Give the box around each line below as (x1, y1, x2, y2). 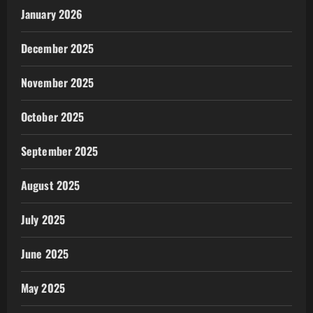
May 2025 (21, 279, 65, 297)
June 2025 (21, 245, 68, 263)
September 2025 (21, 143, 99, 160)
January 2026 (21, 6, 83, 23)
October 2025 (21, 108, 85, 126)
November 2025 (21, 74, 94, 92)
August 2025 (21, 177, 80, 194)
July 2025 (21, 211, 65, 228)
